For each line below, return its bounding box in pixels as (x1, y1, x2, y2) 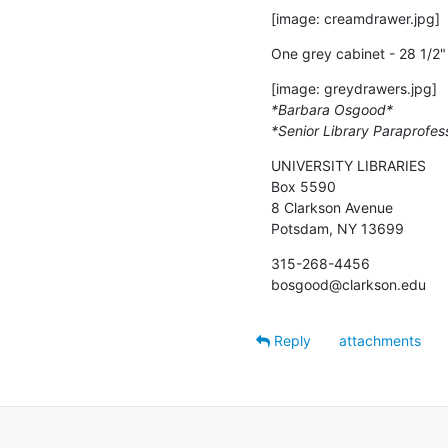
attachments (339, 331, 421, 349)
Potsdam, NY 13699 (271, 219, 404, 237)
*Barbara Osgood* (271, 100, 393, 118)
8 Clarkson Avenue (271, 198, 393, 216)
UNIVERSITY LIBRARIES (271, 156, 426, 174)
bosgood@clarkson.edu (271, 275, 426, 293)
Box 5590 (271, 177, 336, 195)
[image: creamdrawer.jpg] (271, 9, 440, 27)
